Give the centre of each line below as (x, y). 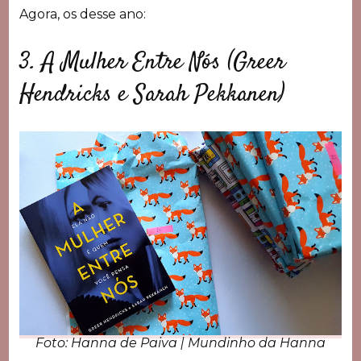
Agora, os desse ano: (82, 15)
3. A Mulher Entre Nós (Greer (152, 63)
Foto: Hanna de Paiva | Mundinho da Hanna (180, 343)
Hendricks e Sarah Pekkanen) (151, 95)
